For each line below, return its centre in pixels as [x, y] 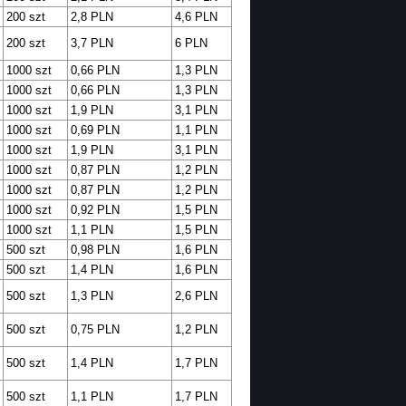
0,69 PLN [95, 130]
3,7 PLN [92, 43]
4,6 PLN [196, 17]
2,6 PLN [196, 296]
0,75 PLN [95, 330]
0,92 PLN [95, 210]
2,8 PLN [92, 17]
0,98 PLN [95, 250]
